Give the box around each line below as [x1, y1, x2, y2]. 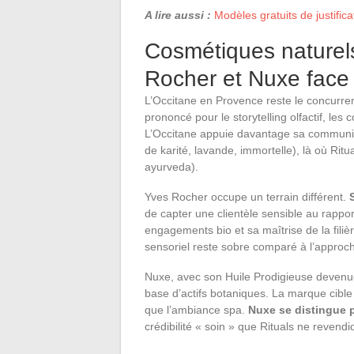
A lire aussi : [145, 9, 211, 22]
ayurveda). [145, 160, 198, 174]
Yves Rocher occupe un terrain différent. [145, 190, 349, 204]
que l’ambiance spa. [145, 303, 248, 317]
